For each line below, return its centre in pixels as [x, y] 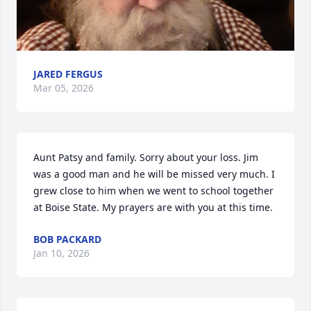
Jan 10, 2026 [61, 253]
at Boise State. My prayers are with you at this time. [153, 208]
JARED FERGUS [68, 74]
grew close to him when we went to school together [153, 191]
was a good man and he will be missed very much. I [154, 174]
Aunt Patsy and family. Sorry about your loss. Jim [146, 158]
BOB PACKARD [67, 239]
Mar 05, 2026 [64, 88]
